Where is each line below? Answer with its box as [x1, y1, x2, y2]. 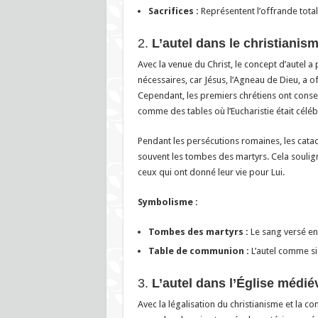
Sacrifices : [148, 5, 199, 16]
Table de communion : [148, 245, 249, 256]
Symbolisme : [137, 196, 198, 207]
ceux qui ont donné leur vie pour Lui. [137, 166, 285, 177]
